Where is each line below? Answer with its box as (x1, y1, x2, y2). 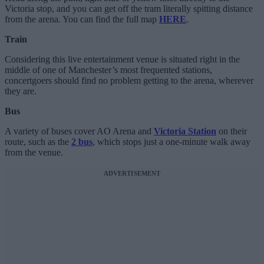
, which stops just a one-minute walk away (93, 137, 250, 147)
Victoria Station (154, 126, 216, 137)
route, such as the (5, 137, 71, 147)
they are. (5, 86, 37, 97)
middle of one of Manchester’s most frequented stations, (5, 65, 212, 75)
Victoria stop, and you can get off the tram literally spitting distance (5, 4, 253, 14)
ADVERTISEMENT (103, 170, 161, 177)
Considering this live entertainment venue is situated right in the (5, 54, 240, 65)
